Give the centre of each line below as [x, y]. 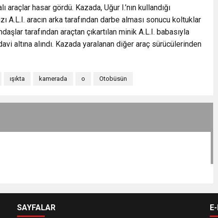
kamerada [53, 78]
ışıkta [17, 78]
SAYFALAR [36, 207]
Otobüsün [113, 78]
